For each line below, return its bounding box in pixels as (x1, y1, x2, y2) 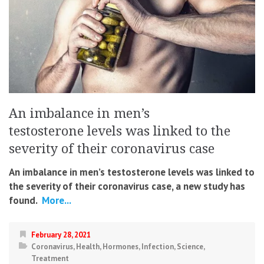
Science (177, 241, 203, 252)
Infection (141, 241, 174, 252)
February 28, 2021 (31, 229, 91, 240)
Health (76, 241, 100, 252)
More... (39, 193, 71, 207)
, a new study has (171, 179, 245, 193)
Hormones (103, 241, 138, 252)
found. (9, 193, 39, 207)
